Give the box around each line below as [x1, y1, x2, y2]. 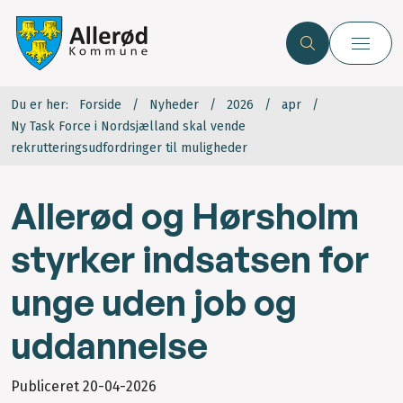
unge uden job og [11, 280, 297, 326]
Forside [79, 97, 121, 113]
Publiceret [11, 378, 83, 396]
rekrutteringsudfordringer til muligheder [11, 140, 247, 157]
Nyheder [149, 97, 199, 113]
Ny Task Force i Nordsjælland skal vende [11, 119, 246, 135]
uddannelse [11, 323, 208, 369]
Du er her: [11, 97, 68, 113]
